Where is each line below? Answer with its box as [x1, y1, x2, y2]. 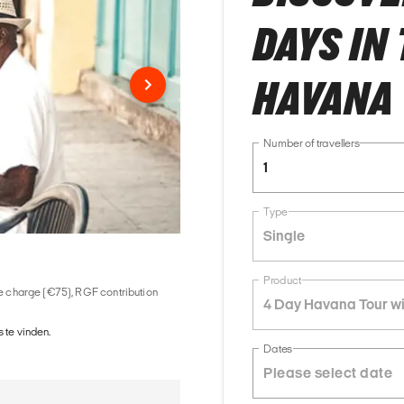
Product [263, 274, 301, 287]
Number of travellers [263, 137, 360, 150]
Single [263, 228, 305, 243]
